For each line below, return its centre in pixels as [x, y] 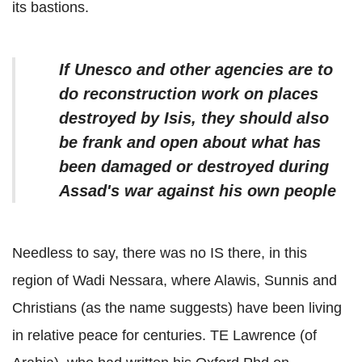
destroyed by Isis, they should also [194, 118]
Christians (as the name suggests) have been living [177, 307]
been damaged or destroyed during [194, 166]
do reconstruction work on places [189, 93]
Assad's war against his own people [198, 190]
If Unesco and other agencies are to [196, 69]
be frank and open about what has [190, 142]
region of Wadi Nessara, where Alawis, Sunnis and [175, 280]
